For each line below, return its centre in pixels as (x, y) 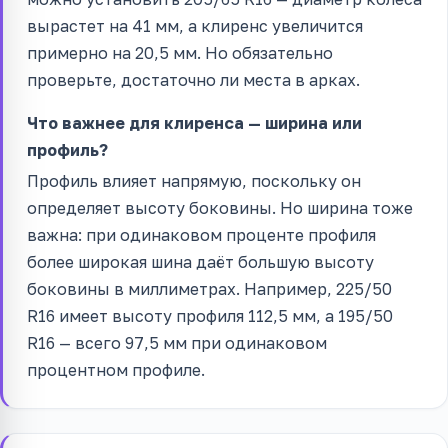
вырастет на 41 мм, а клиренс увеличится (195, 26)
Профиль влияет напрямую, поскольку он (194, 181)
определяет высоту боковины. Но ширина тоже (220, 208)
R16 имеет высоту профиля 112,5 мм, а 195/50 (210, 316)
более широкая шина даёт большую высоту (200, 262)
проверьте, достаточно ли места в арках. (193, 80)
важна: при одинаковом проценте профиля (201, 235)
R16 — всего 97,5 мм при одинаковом (177, 343)
